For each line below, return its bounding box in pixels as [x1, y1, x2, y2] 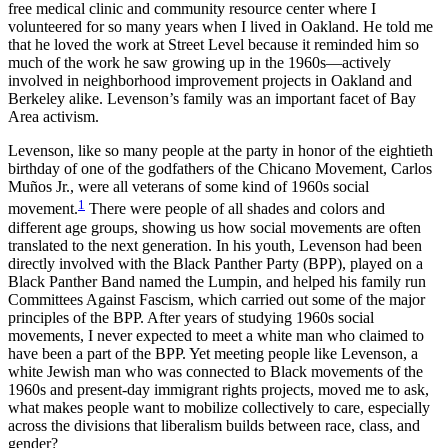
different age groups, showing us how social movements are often [8, 218, 421, 236]
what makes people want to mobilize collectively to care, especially [8, 398, 430, 416]
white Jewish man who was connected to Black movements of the [8, 362, 423, 380]
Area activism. [8, 108, 99, 126]
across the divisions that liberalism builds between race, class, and [8, 416, 420, 434]
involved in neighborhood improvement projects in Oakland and [8, 72, 412, 90]
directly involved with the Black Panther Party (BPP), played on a [8, 254, 423, 272]
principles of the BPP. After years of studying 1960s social [8, 308, 374, 326]
